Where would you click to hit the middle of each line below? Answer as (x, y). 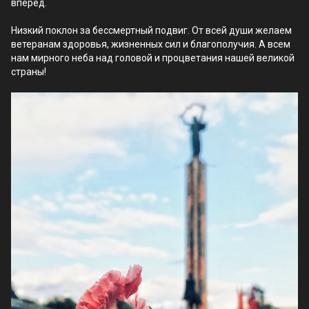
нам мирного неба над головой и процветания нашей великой (153, 58)
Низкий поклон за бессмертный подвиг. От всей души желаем (151, 30)
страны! (29, 72)
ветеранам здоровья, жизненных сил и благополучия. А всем (151, 44)
